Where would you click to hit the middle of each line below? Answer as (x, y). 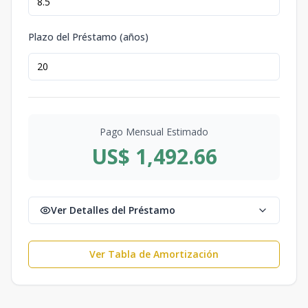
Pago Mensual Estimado (154, 131)
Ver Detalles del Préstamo (113, 210)
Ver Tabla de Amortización (154, 254)
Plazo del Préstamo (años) (88, 36)
